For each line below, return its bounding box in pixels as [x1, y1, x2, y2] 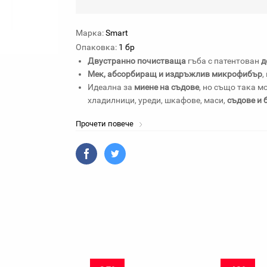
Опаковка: [76, 42, 117, 52]
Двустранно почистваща [88, 56, 186, 66]
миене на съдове [134, 82, 199, 92]
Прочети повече [76, 119, 135, 128]
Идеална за [88, 82, 134, 92]
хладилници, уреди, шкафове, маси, [88, 95, 227, 105]
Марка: [76, 28, 104, 38]
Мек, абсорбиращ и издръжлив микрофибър [88, 69, 262, 79]
